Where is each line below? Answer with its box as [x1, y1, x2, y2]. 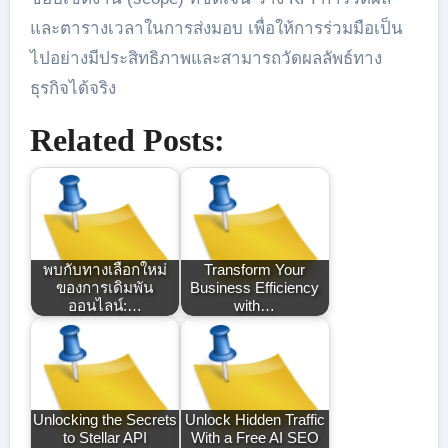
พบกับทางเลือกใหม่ [42, 260, 167, 278]
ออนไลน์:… [67, 296, 142, 314]
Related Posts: [29, 121, 225, 158]
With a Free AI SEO [190, 428, 319, 446]
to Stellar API [62, 428, 147, 446]
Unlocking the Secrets [32, 410, 177, 428]
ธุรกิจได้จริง [29, 78, 116, 98]
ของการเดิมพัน [56, 278, 154, 296]
